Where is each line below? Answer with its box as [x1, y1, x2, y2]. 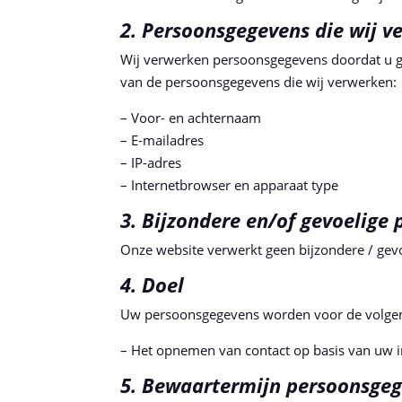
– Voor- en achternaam [120, 108, 262, 127]
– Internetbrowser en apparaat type [120, 175, 339, 194]
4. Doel [120, 270, 185, 298]
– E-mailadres [120, 130, 205, 149]
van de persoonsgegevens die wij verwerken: [120, 72, 398, 91]
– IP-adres [120, 153, 182, 171]
